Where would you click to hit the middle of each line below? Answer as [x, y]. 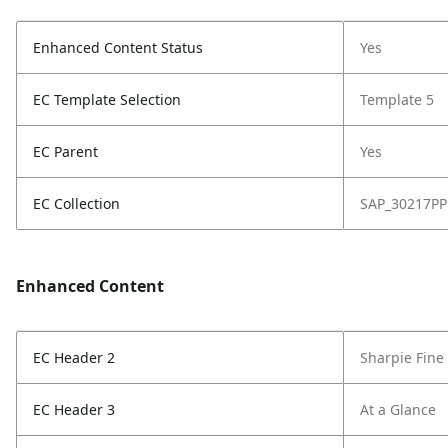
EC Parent [65, 151]
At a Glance [398, 409]
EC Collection [76, 203]
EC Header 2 [74, 357]
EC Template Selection [107, 99]
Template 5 [397, 99]
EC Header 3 [74, 409]
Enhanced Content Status [118, 47]
